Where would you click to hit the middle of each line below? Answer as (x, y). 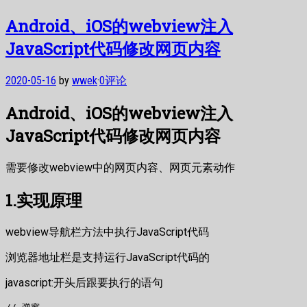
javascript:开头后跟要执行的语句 (84, 282)
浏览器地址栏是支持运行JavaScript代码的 (108, 257)
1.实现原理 (44, 200)
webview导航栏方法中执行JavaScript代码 (107, 232)
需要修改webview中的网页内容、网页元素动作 (120, 168)
